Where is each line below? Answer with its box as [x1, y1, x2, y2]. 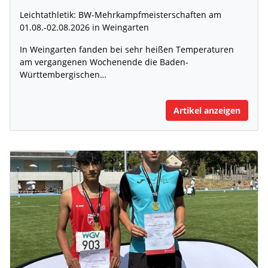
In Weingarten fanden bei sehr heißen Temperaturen [20, 43, 234, 55]
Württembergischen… [20, 68, 106, 80]
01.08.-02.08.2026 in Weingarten [20, 21, 149, 33]
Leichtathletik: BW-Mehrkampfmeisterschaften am [20, 8, 221, 20]
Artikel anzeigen [173, 104, 240, 116]
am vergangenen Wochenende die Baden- [20, 56, 188, 68]
